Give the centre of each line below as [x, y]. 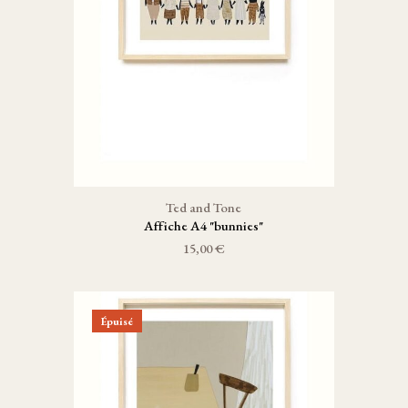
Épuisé [117, 321]
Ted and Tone [204, 207]
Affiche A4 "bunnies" [204, 225]
